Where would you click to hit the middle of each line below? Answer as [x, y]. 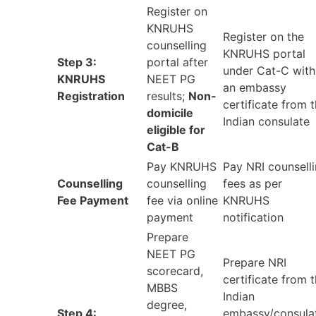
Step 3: [77, 62]
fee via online [182, 201]
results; [168, 96]
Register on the [263, 37]
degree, [167, 305]
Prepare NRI [255, 263]
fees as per [253, 184]
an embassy [255, 88]
